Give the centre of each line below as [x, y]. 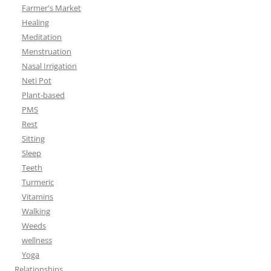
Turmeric [38, 182]
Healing [35, 23]
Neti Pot [37, 81]
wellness [37, 240]
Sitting [33, 139]
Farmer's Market [51, 8]
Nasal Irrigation [49, 66]
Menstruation [47, 52]
